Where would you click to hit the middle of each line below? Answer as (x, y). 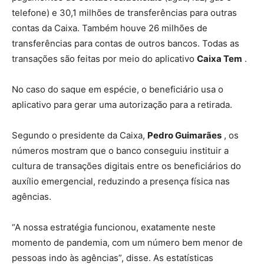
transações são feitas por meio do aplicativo (104, 58)
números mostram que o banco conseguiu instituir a (120, 150)
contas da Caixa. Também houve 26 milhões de (110, 28)
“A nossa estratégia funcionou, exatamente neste (114, 227)
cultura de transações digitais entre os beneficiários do (126, 166)
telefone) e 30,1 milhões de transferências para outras (124, 12)
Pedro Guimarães (184, 135)
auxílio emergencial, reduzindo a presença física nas (121, 181)
